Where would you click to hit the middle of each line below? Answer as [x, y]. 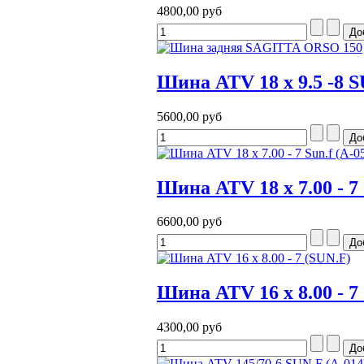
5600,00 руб [189, 116]
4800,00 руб [189, 11]
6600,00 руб [189, 222]
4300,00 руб [189, 327]
